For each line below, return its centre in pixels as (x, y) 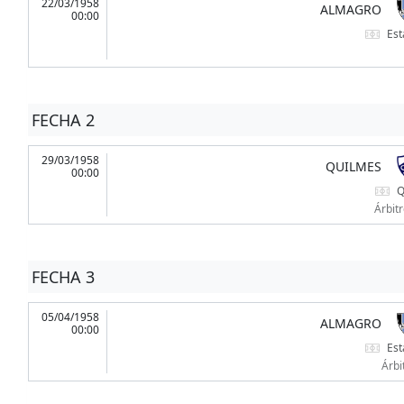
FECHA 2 (63, 120)
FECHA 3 (63, 277)
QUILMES (353, 167)
